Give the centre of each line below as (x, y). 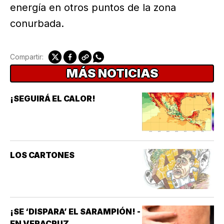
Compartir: (27, 57)
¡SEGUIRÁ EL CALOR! (53, 99)
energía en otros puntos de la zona (93, 8)
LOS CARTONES (42, 155)
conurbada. (37, 24)
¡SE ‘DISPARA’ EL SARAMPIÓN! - (75, 212)
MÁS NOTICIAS (112, 73)
